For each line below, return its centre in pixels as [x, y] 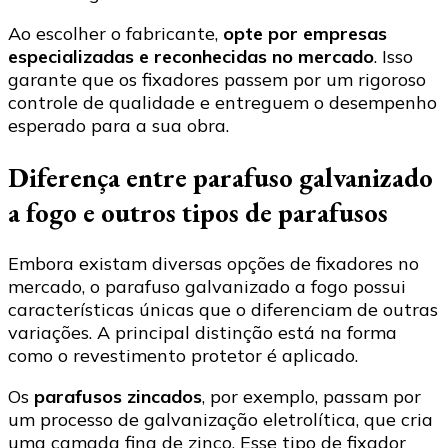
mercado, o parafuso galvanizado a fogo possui [207, 287]
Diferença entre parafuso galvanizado [220, 177]
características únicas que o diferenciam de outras [223, 310]
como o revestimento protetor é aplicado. [183, 356]
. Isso [393, 57]
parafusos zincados [118, 397]
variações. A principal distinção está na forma [202, 333]
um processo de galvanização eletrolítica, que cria [220, 420]
